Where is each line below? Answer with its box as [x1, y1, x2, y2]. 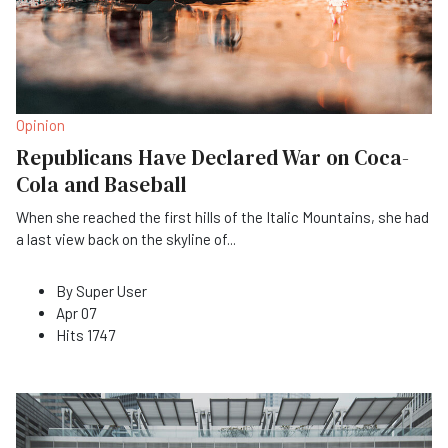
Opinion [16, 115, 65, 134]
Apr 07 [56, 303, 96, 322]
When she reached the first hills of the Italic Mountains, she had [16, 207, 429, 226]
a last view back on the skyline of [16, 229, 227, 248]
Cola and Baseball [16, 169, 187, 199]
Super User [76, 281, 147, 300]
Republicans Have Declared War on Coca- [16, 142, 409, 172]
